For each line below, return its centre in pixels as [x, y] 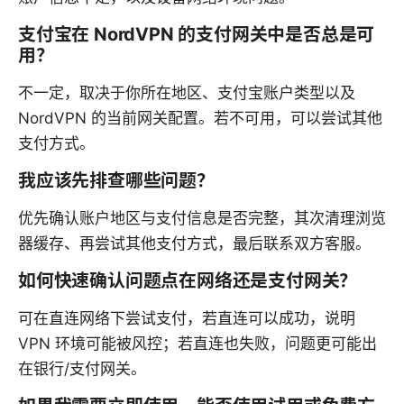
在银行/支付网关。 [82, 369]
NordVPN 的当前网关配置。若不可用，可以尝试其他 [200, 119]
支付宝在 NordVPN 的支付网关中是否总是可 [197, 35]
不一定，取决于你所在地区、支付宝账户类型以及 [187, 93]
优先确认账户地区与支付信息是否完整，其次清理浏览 [202, 219]
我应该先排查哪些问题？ [116, 181]
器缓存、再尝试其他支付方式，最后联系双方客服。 [194, 244]
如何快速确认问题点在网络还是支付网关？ [188, 281]
